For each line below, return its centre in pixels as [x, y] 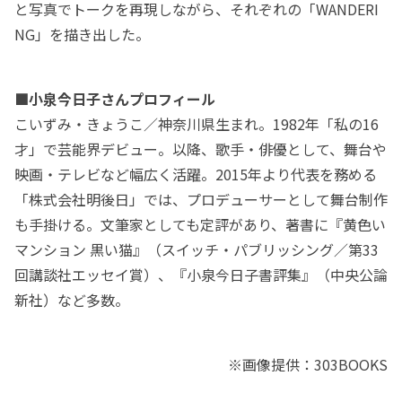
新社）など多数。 [72, 300]
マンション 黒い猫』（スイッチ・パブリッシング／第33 [197, 250]
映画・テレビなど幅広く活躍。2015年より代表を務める [196, 175]
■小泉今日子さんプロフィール [115, 99]
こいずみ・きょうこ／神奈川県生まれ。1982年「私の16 [197, 124]
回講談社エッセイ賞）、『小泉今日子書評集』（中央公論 [201, 275]
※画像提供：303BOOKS [308, 365]
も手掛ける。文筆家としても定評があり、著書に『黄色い [200, 225]
